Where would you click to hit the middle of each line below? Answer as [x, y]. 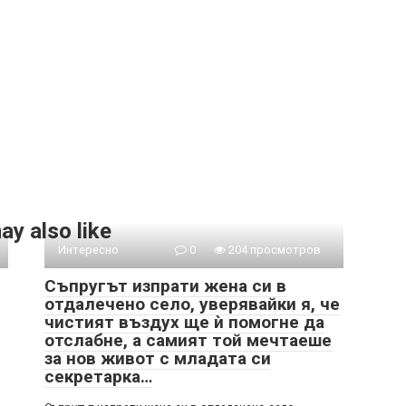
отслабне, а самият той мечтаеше [188, 340]
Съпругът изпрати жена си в [165, 286]
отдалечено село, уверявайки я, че [192, 304]
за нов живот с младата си [158, 358]
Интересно [88, 250]
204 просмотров [273, 250]
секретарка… [98, 377]
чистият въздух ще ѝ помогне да [184, 322]
